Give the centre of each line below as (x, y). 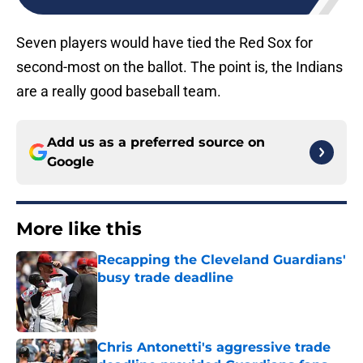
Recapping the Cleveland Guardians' (222, 260)
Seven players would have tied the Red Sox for (164, 43)
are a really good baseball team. (119, 92)
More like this (79, 229)
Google (70, 162)
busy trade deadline (165, 278)
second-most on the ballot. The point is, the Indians (179, 67)
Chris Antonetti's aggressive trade (214, 348)
